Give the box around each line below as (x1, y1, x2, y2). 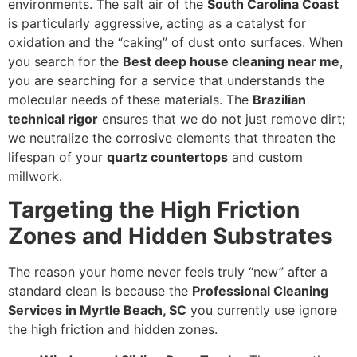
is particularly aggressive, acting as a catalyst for (8, 14, 306, 31)
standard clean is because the (8, 283, 192, 300)
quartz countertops (107, 148, 228, 165)
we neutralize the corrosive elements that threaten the (8, 129, 335, 146)
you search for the (8, 53, 123, 69)
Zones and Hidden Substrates (8, 222, 333, 250)
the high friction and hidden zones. (8, 321, 218, 338)
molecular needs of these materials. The (8, 91, 253, 108)
